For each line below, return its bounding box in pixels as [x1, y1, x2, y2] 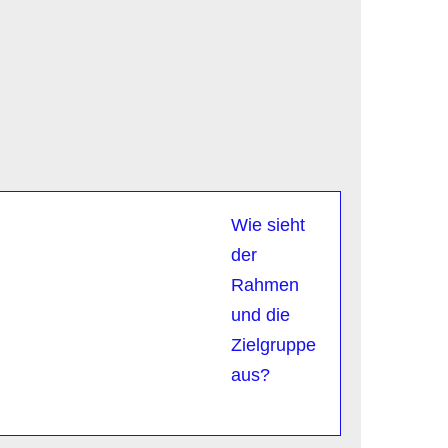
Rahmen [231, 274, 299, 295]
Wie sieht [231, 214, 305, 235]
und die [231, 304, 290, 325]
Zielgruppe [231, 334, 316, 355]
